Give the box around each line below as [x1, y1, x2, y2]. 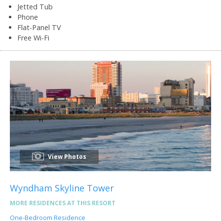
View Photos [46, 152, 86, 161]
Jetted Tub [17, 1, 53, 11]
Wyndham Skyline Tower [10, 182, 114, 194]
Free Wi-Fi [17, 33, 49, 42]
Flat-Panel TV [17, 22, 61, 32]
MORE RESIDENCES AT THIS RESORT [10, 198, 115, 207]
